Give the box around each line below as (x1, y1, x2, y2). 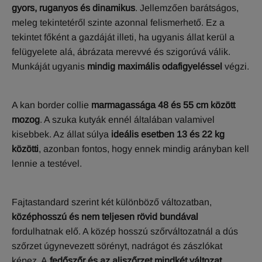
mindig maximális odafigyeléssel (87, 61, 222, 71)
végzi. (222, 61, 249, 71)
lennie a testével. (12, 158, 82, 168)
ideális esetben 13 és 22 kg (111, 129, 225, 139)
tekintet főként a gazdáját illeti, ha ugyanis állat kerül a (12, 32, 235, 42)
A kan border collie (12, 99, 91, 110)
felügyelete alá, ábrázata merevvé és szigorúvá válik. (12, 46, 230, 57)
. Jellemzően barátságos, (135, 2, 239, 13)
